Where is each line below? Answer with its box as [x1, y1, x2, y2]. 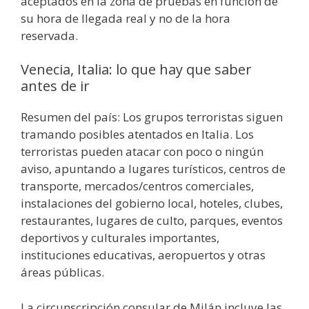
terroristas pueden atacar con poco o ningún [21, 143, 263, 160]
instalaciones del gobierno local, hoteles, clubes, [21, 195, 283, 212]
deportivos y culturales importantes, [21, 230, 219, 246]
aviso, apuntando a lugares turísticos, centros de [21, 161, 286, 177]
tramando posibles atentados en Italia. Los [21, 126, 254, 143]
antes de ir [21, 77, 90, 96]
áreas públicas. [21, 264, 104, 281]
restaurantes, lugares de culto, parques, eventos [21, 212, 283, 229]
